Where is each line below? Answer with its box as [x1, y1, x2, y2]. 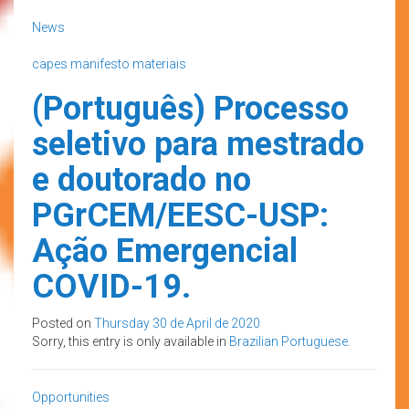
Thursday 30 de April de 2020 [94, 315, 260, 330]
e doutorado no [32, 160, 251, 199]
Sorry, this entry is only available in [32, 333, 229, 349]
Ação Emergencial [32, 231, 298, 270]
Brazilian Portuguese [229, 333, 348, 349]
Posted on [32, 315, 94, 330]
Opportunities [32, 389, 110, 404]
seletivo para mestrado [32, 124, 364, 163]
